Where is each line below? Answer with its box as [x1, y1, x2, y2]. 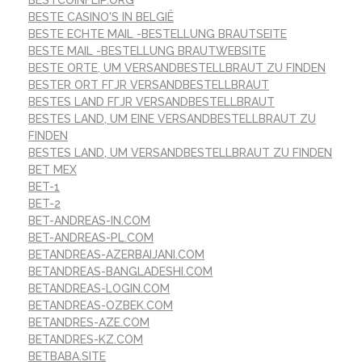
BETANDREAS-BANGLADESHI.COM [28, 265, 213, 279]
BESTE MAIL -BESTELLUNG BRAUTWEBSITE [28, 44, 266, 58]
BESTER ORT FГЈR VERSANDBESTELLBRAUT [28, 78, 269, 92]
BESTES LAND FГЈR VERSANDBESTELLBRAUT [28, 95, 275, 109]
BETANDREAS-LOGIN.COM [28, 282, 170, 296]
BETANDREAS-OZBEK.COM [28, 299, 173, 313]
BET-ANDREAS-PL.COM [28, 231, 154, 245]
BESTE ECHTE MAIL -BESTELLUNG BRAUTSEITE [28, 27, 287, 41]
